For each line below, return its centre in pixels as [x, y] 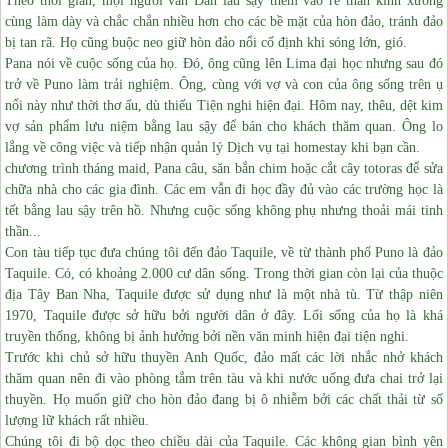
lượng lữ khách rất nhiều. [77, 421]
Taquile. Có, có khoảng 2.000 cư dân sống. [129, 274]
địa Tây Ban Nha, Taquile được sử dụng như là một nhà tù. [186, 295]
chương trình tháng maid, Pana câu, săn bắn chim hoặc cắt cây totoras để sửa [224, 169]
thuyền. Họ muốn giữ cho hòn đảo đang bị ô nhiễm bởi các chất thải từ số [224, 400]
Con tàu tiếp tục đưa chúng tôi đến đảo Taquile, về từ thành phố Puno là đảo [224, 253]
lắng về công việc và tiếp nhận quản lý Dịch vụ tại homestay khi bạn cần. [213, 148]
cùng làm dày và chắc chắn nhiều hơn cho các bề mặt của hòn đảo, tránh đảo [224, 22]
